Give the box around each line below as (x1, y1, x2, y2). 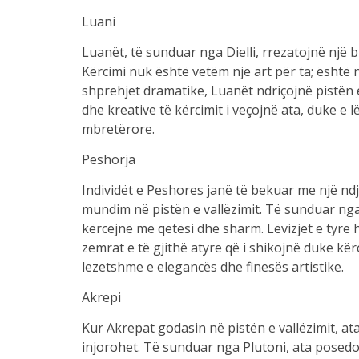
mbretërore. (81, 120, 155, 138)
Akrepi (81, 288, 121, 306)
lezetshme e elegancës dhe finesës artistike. (81, 258, 344, 276)
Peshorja (81, 151, 135, 168)
